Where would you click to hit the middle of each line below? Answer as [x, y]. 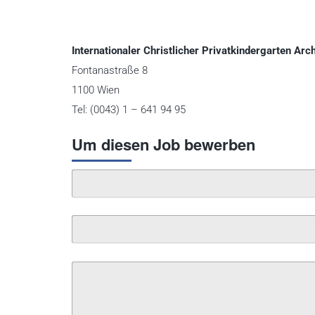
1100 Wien [96, 90]
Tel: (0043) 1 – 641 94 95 [130, 110]
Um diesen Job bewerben [163, 144]
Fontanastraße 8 [110, 71]
